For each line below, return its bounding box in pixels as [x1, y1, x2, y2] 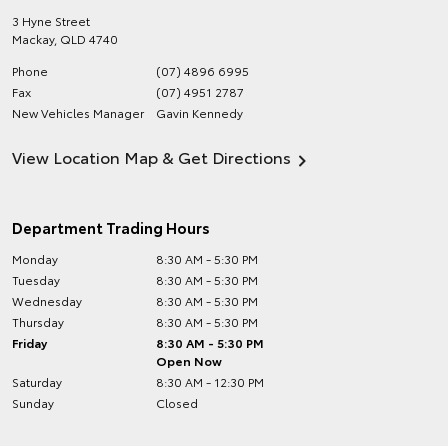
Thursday [12, 313, 64, 330]
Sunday [12, 394, 54, 411]
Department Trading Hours [12, 216, 210, 238]
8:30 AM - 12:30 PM [156, 373, 265, 390]
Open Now [156, 352, 223, 369]
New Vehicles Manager [12, 104, 144, 121]
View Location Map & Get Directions [12, 145, 291, 168]
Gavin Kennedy [156, 104, 244, 121]
